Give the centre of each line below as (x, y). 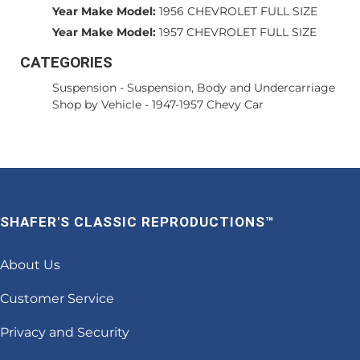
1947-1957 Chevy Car (208, 104)
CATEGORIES (66, 62)
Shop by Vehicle (97, 104)
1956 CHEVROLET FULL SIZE (238, 11)
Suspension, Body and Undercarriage (231, 88)
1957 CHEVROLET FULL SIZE (238, 32)
